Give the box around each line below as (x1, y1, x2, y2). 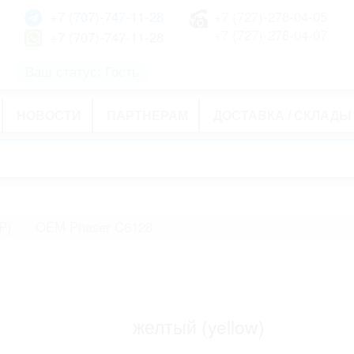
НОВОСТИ (17, 106, 81, 124)
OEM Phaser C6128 (35, 217, 153, 236)
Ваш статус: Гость (25, 61, 140, 81)
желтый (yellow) (133, 314, 265, 340)
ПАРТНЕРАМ (107, 106, 188, 124)
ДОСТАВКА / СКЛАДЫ (213, 106, 352, 124)
